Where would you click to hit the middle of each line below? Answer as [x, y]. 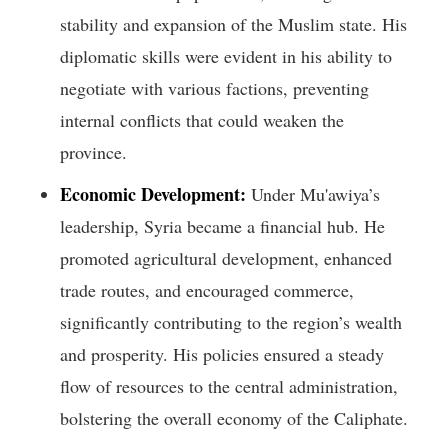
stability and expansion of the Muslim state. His [233, 24]
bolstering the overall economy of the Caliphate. [234, 418]
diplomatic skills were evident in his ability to [226, 56]
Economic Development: [153, 194]
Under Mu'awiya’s [313, 194]
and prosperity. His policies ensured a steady [222, 354]
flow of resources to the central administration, [229, 386]
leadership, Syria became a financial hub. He [222, 226]
